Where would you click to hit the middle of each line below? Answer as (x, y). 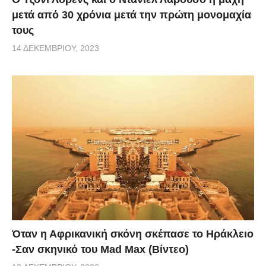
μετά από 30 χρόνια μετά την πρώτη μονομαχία (132, 15)
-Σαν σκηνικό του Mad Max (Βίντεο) (100, 249)
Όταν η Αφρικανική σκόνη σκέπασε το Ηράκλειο (133, 234)
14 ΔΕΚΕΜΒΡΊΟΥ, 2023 (56, 48)
